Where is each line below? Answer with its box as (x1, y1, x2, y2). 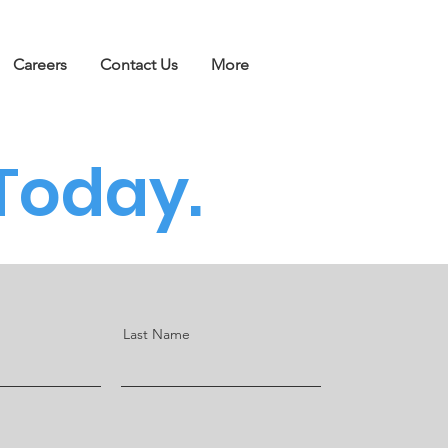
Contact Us (100, 55, 178, 74)
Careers (13, 55, 67, 74)
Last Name (123, 325, 190, 343)
